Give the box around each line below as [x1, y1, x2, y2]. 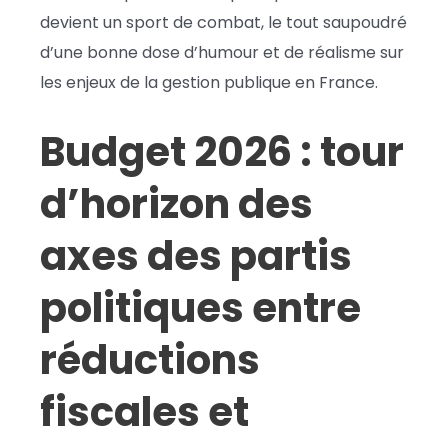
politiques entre [40, 279, 361, 336]
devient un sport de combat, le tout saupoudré [40, 10, 407, 34]
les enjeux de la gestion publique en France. [40, 70, 378, 94]
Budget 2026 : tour [40, 123, 404, 180]
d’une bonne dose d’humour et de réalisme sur [40, 40, 404, 64]
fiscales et [40, 383, 249, 440]
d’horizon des [40, 175, 313, 232]
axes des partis [40, 227, 352, 284]
